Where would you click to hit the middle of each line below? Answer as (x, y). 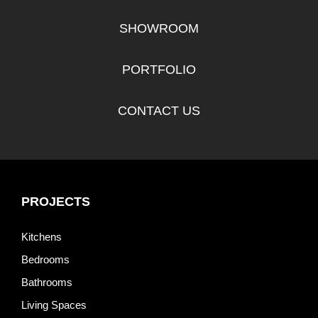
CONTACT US (159, 111)
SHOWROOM (159, 29)
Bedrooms (45, 260)
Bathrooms (47, 283)
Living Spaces (54, 305)
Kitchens (42, 237)
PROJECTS (56, 202)
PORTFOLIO (159, 70)
